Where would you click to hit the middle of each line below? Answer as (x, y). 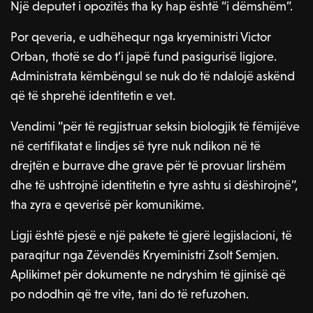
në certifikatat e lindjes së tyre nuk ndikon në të (136, 146)
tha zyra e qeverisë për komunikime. (108, 205)
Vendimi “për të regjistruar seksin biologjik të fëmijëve (155, 126)
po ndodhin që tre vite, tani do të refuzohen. (130, 294)
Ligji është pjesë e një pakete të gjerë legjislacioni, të (152, 235)
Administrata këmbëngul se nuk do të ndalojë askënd (153, 76)
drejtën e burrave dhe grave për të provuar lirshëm (148, 166)
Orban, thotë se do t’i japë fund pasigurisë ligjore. (144, 57)
